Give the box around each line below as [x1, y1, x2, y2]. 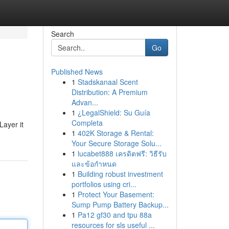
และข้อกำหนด [71, 158, 117, 169]
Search [51, 29, 74, 39]
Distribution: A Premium [71, 87, 148, 97]
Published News [51, 66, 103, 77]
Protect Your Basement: [77, 189, 154, 199]
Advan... [71, 97, 98, 107]
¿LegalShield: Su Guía [77, 107, 150, 118]
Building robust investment [77, 169, 163, 179]
